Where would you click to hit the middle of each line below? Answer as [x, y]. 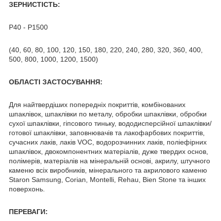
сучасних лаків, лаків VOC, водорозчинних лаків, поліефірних [108, 142]
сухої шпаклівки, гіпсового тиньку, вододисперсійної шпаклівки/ [110, 123]
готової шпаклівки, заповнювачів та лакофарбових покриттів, [107, 132]
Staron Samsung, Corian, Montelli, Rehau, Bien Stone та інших [107, 179]
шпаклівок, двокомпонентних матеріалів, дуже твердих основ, [109, 151]
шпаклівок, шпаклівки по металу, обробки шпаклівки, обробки [108, 114]
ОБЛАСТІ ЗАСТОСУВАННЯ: [56, 82]
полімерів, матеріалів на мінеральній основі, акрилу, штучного [110, 161]
